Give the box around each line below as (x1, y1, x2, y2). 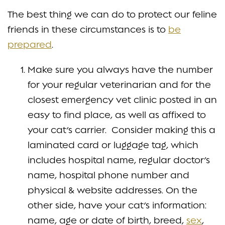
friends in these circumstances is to (8, 24, 168, 35)
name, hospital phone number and (28, 169, 189, 180)
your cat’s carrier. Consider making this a (28, 124, 215, 135)
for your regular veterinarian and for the (28, 79, 211, 90)
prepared (8, 39, 52, 50)
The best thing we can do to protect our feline (8, 9, 217, 20)
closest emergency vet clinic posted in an (28, 94, 217, 105)
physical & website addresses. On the (28, 184, 197, 195)
